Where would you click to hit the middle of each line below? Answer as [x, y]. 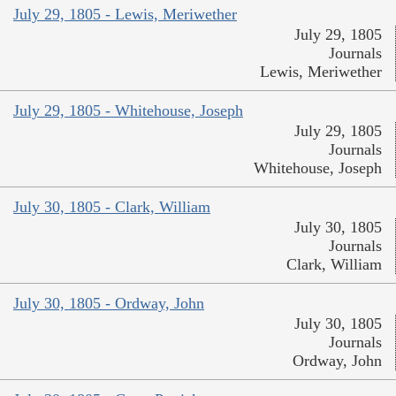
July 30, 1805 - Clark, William [112, 207]
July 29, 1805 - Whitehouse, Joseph [128, 111]
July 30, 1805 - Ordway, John [109, 304]
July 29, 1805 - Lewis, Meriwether [125, 15]
